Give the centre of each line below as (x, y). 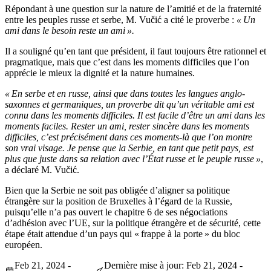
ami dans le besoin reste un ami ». (70, 31)
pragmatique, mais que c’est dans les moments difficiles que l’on (127, 62)
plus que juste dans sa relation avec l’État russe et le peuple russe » (133, 159)
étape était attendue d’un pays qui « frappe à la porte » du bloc (122, 234)
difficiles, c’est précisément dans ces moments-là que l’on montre (129, 137)
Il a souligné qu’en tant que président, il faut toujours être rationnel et (135, 51)
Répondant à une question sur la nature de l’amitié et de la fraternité (133, 9)
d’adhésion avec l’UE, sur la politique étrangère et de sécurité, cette (133, 223)
